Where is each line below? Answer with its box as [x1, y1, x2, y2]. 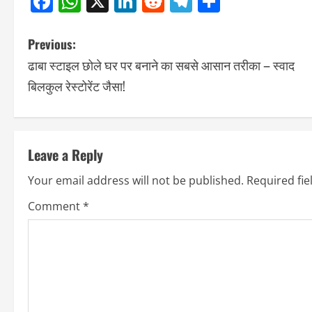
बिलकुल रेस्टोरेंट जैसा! [28, 77, 125, 95]
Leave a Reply [28, 144, 103, 166]
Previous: [28, 35, 76, 54]
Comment [28, 198, 83, 214]
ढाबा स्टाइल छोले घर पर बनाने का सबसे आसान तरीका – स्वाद [28, 56, 295, 75]
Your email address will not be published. [28, 173, 244, 189]
